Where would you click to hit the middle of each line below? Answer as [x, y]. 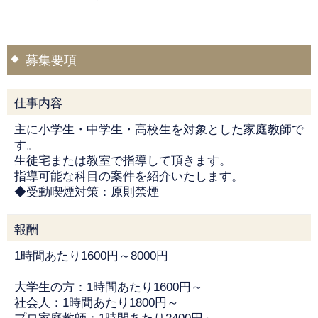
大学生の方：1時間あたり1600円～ [109, 287]
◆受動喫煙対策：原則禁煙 [87, 192]
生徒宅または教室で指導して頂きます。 [123, 161]
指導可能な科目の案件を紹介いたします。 [129, 177]
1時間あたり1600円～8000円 [91, 256]
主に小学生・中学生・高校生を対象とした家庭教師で [159, 130]
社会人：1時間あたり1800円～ [97, 303]
